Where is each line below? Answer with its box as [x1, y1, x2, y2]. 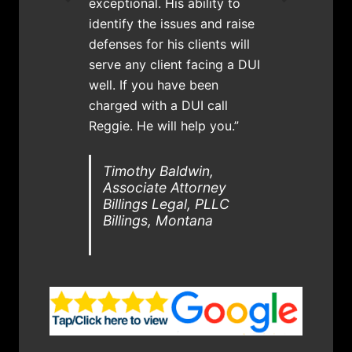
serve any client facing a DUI [89, 56, 261, 72]
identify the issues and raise [89, 15, 255, 31]
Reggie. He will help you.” [89, 117, 240, 134]
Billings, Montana [103, 211, 214, 229]
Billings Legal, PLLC [103, 195, 230, 212]
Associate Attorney [103, 178, 227, 196]
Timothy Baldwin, [103, 162, 214, 179]
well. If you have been [89, 76, 219, 93]
